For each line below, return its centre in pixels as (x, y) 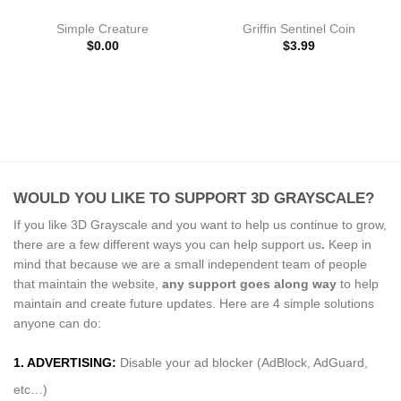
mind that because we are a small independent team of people (190, 264)
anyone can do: (57, 324)
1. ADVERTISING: (65, 363)
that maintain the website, (88, 284)
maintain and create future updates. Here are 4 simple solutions (194, 304)
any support (199, 284)
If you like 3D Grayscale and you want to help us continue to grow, (200, 225)
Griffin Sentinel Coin (299, 30)
